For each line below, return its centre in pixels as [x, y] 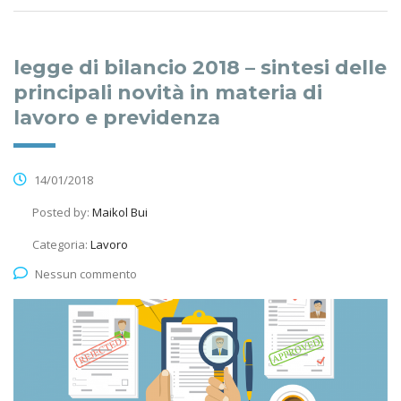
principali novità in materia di [168, 92]
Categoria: [61, 244]
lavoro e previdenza [117, 117]
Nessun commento [86, 273]
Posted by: [62, 212]
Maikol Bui [120, 212]
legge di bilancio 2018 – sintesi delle [200, 67]
